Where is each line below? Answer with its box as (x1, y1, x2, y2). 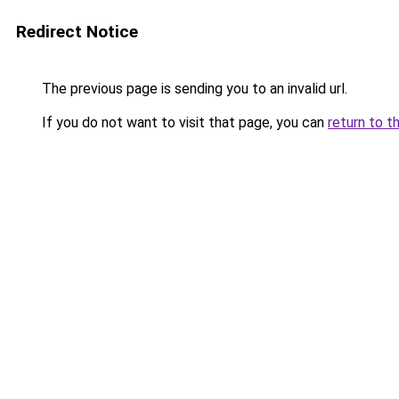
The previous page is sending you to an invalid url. (38, 80, 347, 97)
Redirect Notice (16, 21, 138, 42)
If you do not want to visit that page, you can (38, 114, 328, 131)
